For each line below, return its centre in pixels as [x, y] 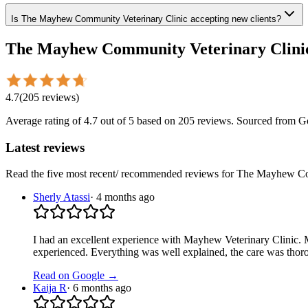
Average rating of [45, 120]
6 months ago [102, 288]
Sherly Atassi [62, 197]
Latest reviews [45, 147]
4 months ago [125, 197]
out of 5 [116, 120]
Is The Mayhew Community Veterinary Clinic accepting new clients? [146, 19]
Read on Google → [76, 276]
